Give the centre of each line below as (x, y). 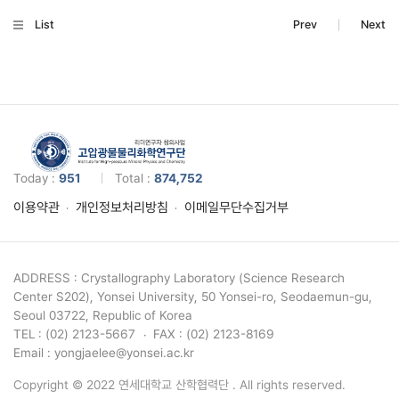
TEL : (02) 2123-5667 (74, 334)
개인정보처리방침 (122, 208)
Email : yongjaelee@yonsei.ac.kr (104, 353)
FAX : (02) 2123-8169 (214, 334)
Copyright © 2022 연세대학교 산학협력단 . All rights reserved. (179, 385)
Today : (36, 179)
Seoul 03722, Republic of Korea (103, 316)
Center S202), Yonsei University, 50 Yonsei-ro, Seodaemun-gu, (193, 297)
